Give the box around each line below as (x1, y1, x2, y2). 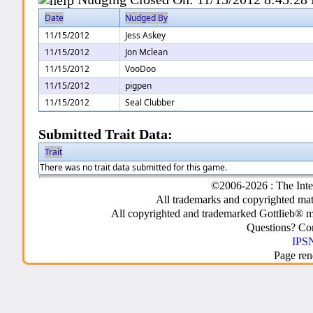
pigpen (125, 80, 152, 92)
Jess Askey (125, 29, 166, 42)
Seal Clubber (125, 96, 175, 109)
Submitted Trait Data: (38, 127, 173, 143)
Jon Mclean (125, 46, 168, 59)
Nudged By (125, 12, 168, 24)
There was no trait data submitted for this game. (40, 161, 228, 174)
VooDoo (125, 63, 156, 75)
